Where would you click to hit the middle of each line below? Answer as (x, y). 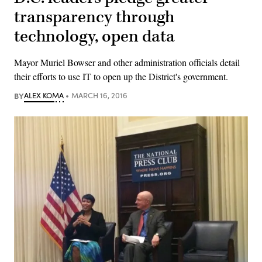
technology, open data (94, 36)
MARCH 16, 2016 (99, 95)
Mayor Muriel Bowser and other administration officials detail (127, 62)
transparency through (94, 17)
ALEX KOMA (44, 95)
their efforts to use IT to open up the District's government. (121, 76)
